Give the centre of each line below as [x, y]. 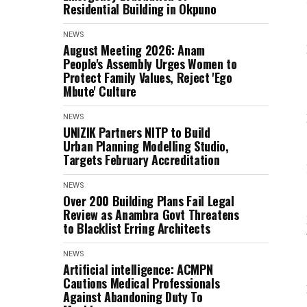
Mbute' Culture [100, 91]
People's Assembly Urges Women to [150, 64]
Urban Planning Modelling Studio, [146, 146]
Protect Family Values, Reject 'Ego [148, 77]
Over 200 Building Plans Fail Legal [149, 201]
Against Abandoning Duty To [133, 297]
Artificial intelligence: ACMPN [138, 269]
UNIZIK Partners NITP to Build [137, 132]
